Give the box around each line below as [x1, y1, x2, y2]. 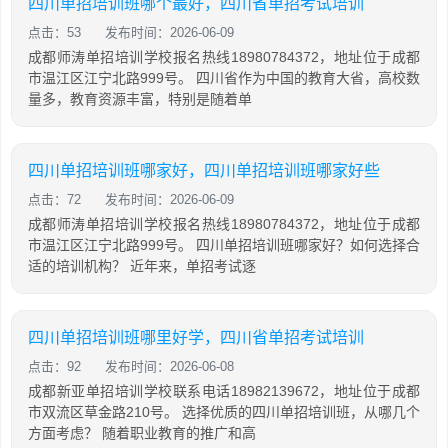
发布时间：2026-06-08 [105, 359, 234, 374]
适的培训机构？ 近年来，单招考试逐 [28, 258, 256, 274]
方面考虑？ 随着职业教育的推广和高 [28, 425, 256, 441]
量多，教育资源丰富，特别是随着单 [28, 91, 252, 107]
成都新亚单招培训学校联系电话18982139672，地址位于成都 [28, 383, 420, 399]
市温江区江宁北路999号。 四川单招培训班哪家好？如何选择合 [28, 237, 420, 253]
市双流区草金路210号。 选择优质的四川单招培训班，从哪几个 [28, 404, 420, 420]
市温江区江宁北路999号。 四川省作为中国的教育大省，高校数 [28, 70, 420, 86]
